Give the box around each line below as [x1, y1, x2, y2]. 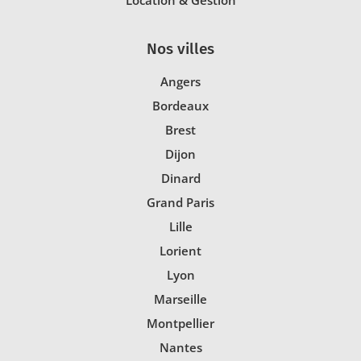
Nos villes [147, 39, 214, 58]
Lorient [160, 243, 201, 259]
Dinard [160, 170, 201, 187]
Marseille [154, 291, 207, 308]
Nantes [159, 339, 202, 356]
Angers [160, 73, 201, 90]
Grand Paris [147, 194, 214, 211]
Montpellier [147, 315, 214, 332]
